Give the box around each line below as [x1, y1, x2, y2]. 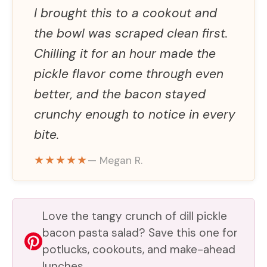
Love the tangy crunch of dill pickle [42, 208, 227, 223]
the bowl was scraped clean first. [34, 24, 228, 42]
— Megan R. [88, 153, 142, 167]
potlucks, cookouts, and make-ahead [42, 241, 235, 257]
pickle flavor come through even [34, 65, 223, 82]
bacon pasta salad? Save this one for [42, 225, 238, 240]
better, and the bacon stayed [34, 85, 206, 103]
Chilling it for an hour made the [34, 45, 216, 62]
